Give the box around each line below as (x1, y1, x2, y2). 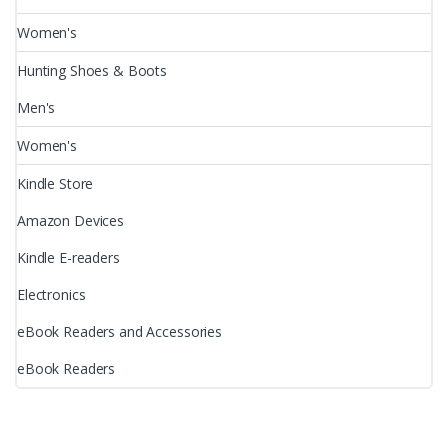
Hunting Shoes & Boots (17, 60, 168, 80)
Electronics (17, 284, 86, 304)
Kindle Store (17, 173, 94, 193)
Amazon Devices (17, 210, 125, 230)
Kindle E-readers (17, 247, 120, 267)
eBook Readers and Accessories (17, 321, 222, 341)
